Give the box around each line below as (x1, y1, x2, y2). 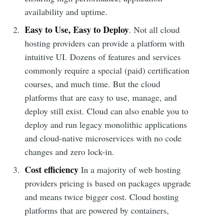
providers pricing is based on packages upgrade (25, 177, 191, 189)
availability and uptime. (25, 5, 108, 17)
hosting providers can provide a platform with (25, 37, 185, 49)
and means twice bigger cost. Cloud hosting (25, 190, 179, 202)
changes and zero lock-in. (25, 145, 115, 157)
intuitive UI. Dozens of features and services (25, 50, 181, 62)
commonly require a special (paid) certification (25, 64, 190, 76)
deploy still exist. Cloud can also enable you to (25, 105, 189, 117)
